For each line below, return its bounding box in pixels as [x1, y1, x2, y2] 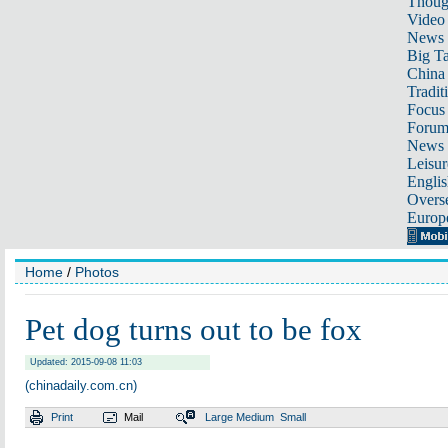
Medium [236, 411, 274, 423]
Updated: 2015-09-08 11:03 [30, 357, 142, 367]
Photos [75, 264, 119, 280]
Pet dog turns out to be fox [25, 312, 362, 347]
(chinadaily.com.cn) [25, 378, 137, 393]
